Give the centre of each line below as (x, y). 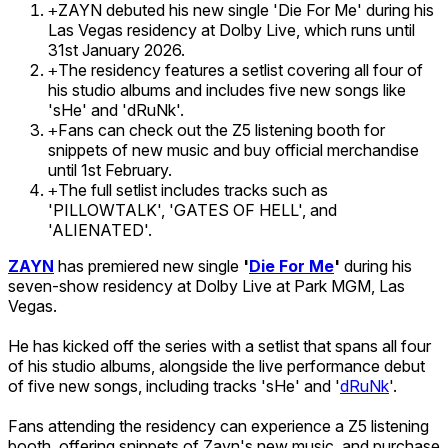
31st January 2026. (116, 49)
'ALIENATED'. (100, 229)
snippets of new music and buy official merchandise (233, 149)
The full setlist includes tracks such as (193, 189)
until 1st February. (110, 169)
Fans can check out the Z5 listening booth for (221, 129)
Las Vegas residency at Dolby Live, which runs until (231, 29)
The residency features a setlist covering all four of (240, 69)
